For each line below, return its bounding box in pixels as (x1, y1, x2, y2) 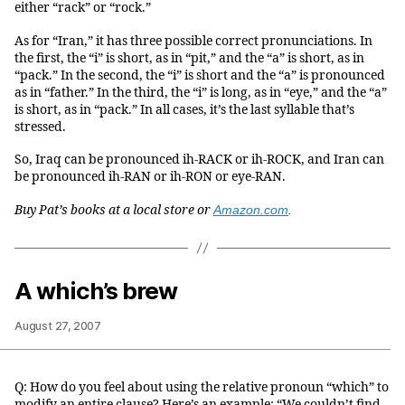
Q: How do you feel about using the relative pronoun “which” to (14, 379, 389, 395)
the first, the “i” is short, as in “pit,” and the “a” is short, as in (14, 50, 364, 66)
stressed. (14, 118, 66, 135)
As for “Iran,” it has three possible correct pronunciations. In (14, 33, 372, 49)
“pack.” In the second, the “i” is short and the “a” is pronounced (14, 67, 385, 83)
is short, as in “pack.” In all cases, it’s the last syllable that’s (14, 101, 354, 118)
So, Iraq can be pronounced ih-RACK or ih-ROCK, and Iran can (14, 152, 384, 168)
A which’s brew (14, 276, 177, 305)
